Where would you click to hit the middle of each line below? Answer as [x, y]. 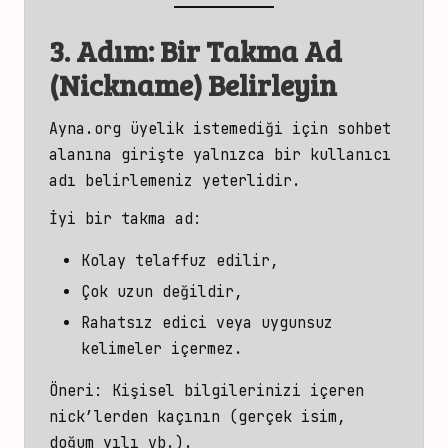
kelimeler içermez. [162, 349]
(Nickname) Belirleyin [193, 84]
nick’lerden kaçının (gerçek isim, [197, 417]
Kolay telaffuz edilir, [180, 261]
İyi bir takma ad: [125, 219]
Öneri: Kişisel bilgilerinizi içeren [206, 391]
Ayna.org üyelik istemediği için [193, 129]
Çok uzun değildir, [162, 292]
